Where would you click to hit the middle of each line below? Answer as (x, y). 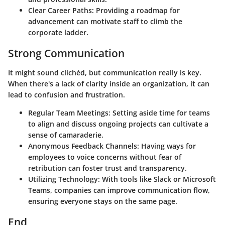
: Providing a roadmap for (136, 10)
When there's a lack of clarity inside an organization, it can (109, 83)
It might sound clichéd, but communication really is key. (105, 72)
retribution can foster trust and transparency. (107, 168)
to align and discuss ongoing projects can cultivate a (118, 124)
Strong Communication (66, 53)
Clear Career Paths (60, 10)
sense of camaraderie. (66, 135)
